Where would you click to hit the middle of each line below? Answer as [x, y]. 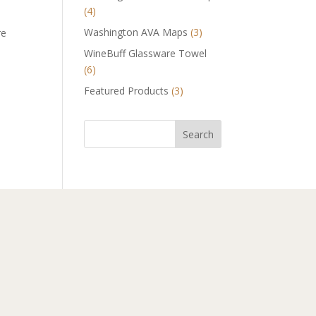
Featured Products [127, 90]
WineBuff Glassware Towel [146, 53]
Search [198, 134]
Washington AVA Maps [136, 32]
